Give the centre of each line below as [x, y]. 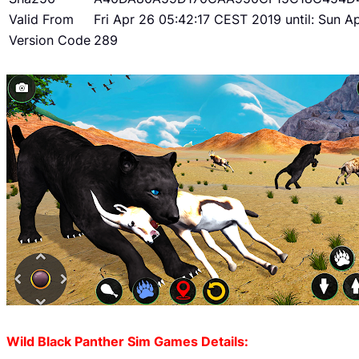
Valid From [41, 20]
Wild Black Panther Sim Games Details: [127, 341]
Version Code [50, 40]
